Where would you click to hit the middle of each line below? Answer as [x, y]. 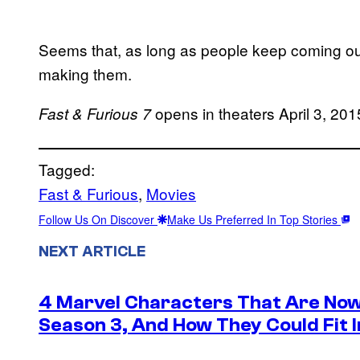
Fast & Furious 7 [97, 113]
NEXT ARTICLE [92, 251]
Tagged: [67, 169]
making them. [85, 73]
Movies [171, 193]
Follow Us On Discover [98, 219]
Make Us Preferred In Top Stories [254, 219]
